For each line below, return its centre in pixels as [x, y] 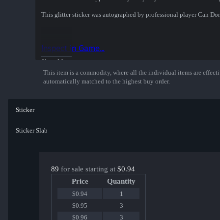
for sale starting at [88, 169]
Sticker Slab [32, 131]
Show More [56, 62]
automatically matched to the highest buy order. [107, 82]
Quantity [121, 181]
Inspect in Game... [73, 48]
